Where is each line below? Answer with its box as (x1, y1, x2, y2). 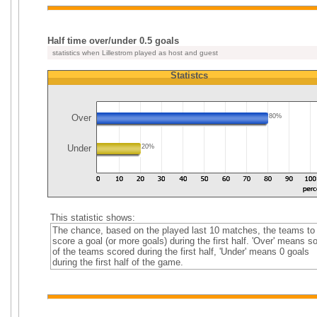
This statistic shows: (50, 212, 135, 223)
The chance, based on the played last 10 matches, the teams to (52, 225, 315, 236)
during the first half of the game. (52, 257, 183, 267)
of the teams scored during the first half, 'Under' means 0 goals (52, 246, 309, 257)
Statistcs (170, 70, 208, 81)
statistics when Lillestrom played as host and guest (50, 49, 218, 57)
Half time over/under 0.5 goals (47, 35, 179, 46)
